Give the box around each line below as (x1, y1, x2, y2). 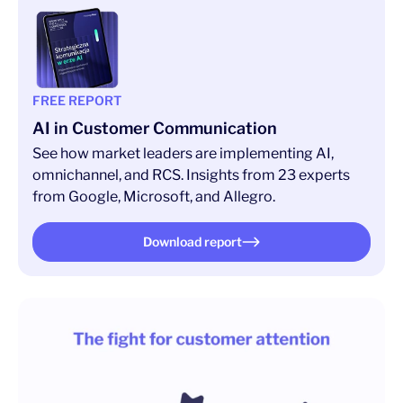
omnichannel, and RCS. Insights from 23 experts (32, 166, 350, 184)
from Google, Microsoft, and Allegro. (32, 188, 275, 205)
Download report (143, 234, 242, 249)
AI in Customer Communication (32, 119, 277, 138)
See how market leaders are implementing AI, (32, 145, 334, 162)
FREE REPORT (32, 93, 121, 108)
